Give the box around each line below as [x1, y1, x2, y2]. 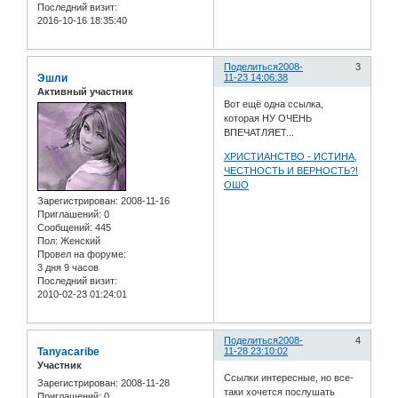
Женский [58, 235, 100, 247]
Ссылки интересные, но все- [224, 371, 354, 383]
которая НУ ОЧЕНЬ [224, 112, 313, 123]
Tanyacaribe [37, 346, 99, 359]
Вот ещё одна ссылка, [224, 98, 324, 109]
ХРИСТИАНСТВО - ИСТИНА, [224, 150, 358, 162]
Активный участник [37, 86, 133, 98]
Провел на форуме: [37, 249, 126, 260]
